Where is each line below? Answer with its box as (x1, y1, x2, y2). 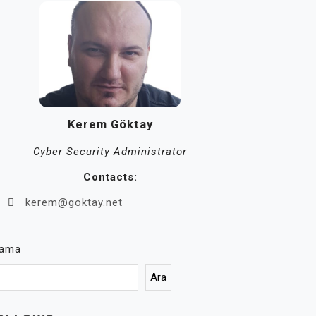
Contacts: (83, 170, 138, 183)
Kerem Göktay (67, 118, 153, 132)
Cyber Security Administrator (33, 145, 187, 158)
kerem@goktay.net (25, 195, 123, 209)
